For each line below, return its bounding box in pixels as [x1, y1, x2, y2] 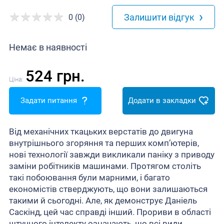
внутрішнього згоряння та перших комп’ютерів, [8, 137, 199, 148]
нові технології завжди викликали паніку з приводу [8, 149, 214, 159]
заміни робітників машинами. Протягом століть [8, 160, 201, 171]
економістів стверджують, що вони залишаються [8, 183, 207, 194]
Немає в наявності [8, 41, 87, 52]
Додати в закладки [127, 96, 196, 105]
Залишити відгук [124, 11, 195, 22]
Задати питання [20, 96, 77, 105]
